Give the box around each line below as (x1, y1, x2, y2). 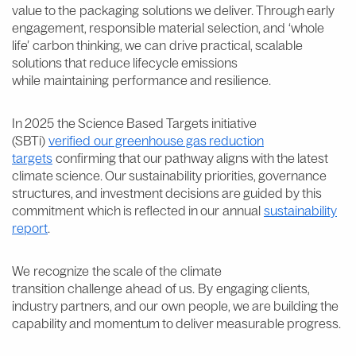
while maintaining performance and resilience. (12, 72, 271, 88)
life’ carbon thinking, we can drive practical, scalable (12, 37, 303, 53)
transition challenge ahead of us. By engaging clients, (12, 280, 310, 296)
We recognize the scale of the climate (12, 262, 222, 279)
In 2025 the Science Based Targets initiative (12, 114, 257, 131)
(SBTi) (12, 132, 48, 149)
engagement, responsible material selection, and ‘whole (12, 19, 324, 36)
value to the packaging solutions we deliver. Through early (12, 2, 335, 18)
